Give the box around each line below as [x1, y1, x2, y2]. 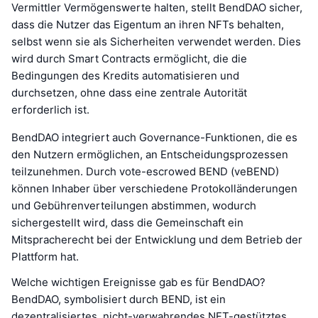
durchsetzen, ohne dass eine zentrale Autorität [11, 85, 247, 99]
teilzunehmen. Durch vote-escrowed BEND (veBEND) [11, 164, 279, 178]
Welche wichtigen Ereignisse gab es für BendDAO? [11, 275, 265, 289]
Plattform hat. [11, 249, 79, 263]
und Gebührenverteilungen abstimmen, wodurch [11, 198, 256, 212]
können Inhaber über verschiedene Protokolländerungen [11, 181, 297, 195]
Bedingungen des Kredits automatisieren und [11, 68, 239, 82]
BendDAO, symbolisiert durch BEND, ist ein [11, 292, 226, 306]
